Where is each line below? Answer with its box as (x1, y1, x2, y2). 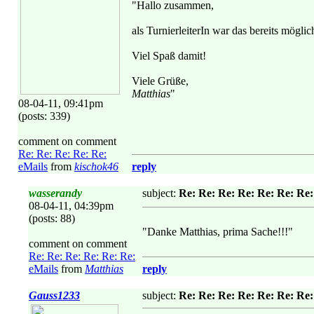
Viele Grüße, (132, 75, 189, 87)
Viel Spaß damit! (132, 50, 206, 62)
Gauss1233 (29, 289, 80, 301)
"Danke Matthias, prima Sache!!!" (142, 226, 293, 238)
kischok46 (74, 161, 118, 172)
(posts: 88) (29, 212, 75, 224)
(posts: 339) (18, 110, 70, 122)
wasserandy (29, 187, 82, 199)
